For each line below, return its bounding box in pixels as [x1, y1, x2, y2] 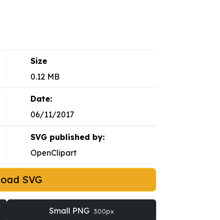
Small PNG [49, 206, 91, 216]
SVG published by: [30, 132, 105, 142]
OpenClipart [30, 148, 77, 158]
